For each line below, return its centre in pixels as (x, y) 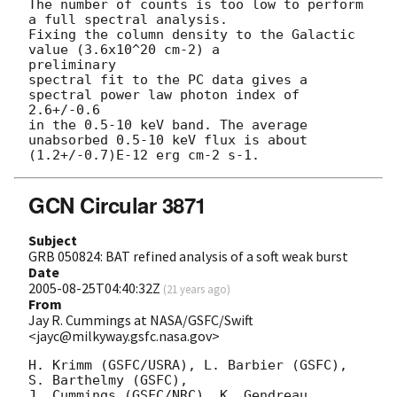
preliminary (72, 64)
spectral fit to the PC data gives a (168, 79)
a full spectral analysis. (128, 19)
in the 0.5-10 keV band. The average (168, 125)
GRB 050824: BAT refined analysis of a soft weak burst (188, 256)
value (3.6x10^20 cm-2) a (128, 49)
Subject (53, 240)
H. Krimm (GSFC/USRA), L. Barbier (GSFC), (188, 365)
